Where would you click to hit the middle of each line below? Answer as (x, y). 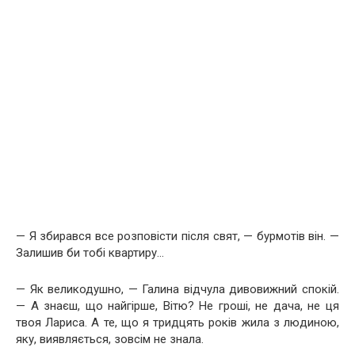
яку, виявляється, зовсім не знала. (110, 339)
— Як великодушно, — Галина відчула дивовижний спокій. (177, 289)
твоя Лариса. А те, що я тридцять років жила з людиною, (177, 323)
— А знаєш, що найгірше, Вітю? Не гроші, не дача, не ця (177, 306)
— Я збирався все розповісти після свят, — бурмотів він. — (177, 236)
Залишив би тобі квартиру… (90, 253)
